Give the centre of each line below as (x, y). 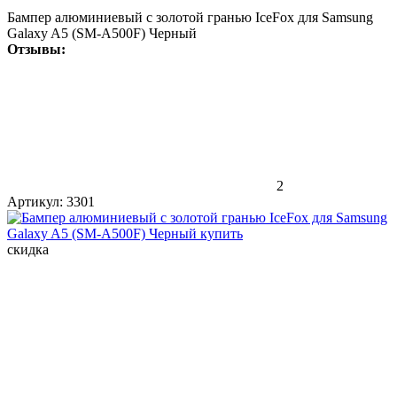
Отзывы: (36, 49)
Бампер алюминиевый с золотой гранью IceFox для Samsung (190, 17)
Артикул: (35, 201)
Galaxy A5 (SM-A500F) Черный (102, 33)
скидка (28, 249)
